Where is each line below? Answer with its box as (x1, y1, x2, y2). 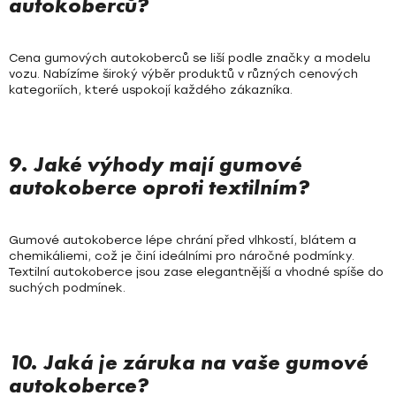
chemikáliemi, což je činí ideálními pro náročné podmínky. (9, 249, 354, 263)
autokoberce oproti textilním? (9, 173, 310, 202)
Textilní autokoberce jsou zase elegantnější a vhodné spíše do (9, 265, 384, 279)
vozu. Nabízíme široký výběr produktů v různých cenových (9, 67, 358, 81)
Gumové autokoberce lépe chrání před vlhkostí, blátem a (9, 233, 356, 247)
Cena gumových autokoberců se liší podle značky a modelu (9, 51, 370, 65)
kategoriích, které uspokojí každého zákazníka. (9, 83, 293, 97)
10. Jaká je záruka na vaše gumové (9, 348, 369, 377)
